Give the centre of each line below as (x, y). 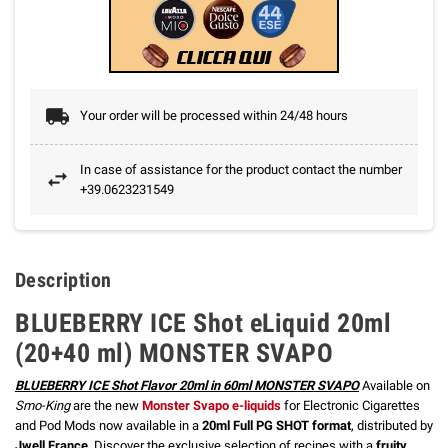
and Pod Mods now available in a (108, 425)
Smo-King (42, 405)
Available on (394, 385)
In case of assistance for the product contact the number (241, 169)
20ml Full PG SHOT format (276, 425)
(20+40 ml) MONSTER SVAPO (174, 352)
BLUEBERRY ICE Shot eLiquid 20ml (203, 322)
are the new (106, 405)
